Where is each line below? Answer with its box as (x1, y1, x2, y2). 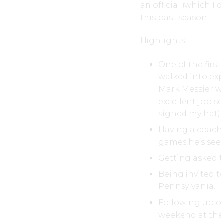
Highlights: (140, 36, 186, 45)
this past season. (140, 12, 209, 22)
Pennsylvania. (158, 182, 216, 191)
